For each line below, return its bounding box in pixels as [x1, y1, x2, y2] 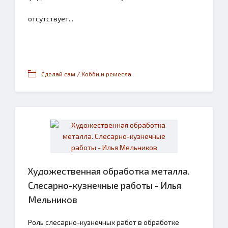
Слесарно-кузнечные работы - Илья [28, 180, 181, 191]
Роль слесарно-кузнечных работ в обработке [28, 218, 179, 226]
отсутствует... [28, 14, 73, 23]
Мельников [28, 194, 77, 205]
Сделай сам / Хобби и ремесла [41, 70, 131, 77]
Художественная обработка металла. [28, 165, 190, 177]
